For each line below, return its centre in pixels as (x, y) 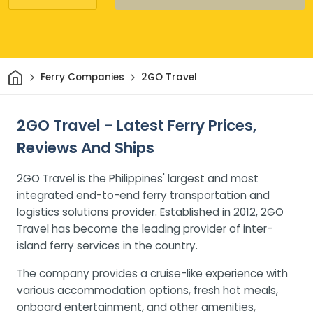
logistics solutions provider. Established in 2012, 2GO (150, 212)
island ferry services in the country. (107, 245)
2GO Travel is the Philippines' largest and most (138, 178)
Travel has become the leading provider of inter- (145, 228)
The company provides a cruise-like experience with (152, 273)
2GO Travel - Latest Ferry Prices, (137, 125)
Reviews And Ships (86, 147)
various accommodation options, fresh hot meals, (147, 290)
